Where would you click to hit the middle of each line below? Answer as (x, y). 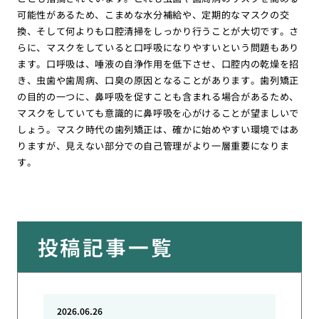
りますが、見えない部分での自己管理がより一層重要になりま (153, 145)
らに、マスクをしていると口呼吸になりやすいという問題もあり (158, 47)
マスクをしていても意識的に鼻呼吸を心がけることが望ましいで (158, 113)
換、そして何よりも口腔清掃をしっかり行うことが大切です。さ (158, 31)
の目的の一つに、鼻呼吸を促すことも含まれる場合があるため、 (158, 96)
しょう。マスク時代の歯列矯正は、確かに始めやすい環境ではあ (158, 129)
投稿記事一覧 (105, 246)
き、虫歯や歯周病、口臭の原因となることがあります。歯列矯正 (158, 80)
